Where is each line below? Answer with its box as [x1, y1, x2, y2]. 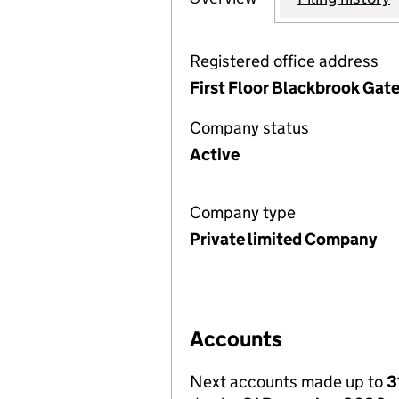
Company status [190, 118, 309, 138]
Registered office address [190, 51, 379, 71]
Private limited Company [190, 229, 377, 249]
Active [190, 144, 240, 165]
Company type [190, 202, 296, 223]
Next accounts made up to [190, 371, 387, 392]
